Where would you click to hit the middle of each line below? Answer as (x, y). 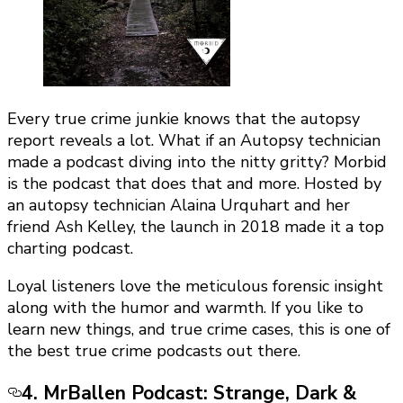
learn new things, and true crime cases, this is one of (199, 330)
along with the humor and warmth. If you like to (185, 308)
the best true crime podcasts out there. (154, 351)
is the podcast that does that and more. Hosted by (194, 184)
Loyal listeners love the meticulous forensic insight (195, 287)
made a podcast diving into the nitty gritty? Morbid (197, 162)
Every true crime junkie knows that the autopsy (184, 119)
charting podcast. (72, 249)
